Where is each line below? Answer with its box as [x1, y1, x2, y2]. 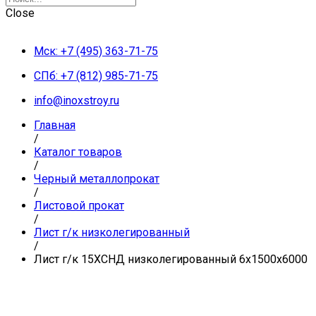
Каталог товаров [34, 145, 122, 159]
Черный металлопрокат [34, 172, 159, 186]
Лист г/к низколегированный [34, 226, 190, 239]
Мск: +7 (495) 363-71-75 [34, 44, 158, 58]
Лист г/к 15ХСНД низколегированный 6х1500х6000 [34, 253, 308, 266]
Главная [34, 119, 75, 132]
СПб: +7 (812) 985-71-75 [34, 69, 158, 83]
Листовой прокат [34, 199, 124, 212]
